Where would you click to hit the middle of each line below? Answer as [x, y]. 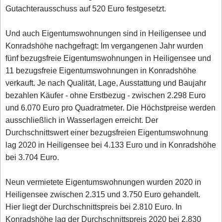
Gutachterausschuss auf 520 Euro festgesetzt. [86, 8]
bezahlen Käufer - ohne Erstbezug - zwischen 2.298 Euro [106, 95]
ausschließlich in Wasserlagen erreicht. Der [82, 120]
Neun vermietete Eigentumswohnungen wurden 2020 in [104, 182]
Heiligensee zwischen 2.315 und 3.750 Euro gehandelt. [103, 194]
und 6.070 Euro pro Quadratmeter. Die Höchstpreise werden [111, 108]
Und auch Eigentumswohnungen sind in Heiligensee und [106, 33]
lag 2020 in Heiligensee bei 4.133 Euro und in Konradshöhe [111, 145]
